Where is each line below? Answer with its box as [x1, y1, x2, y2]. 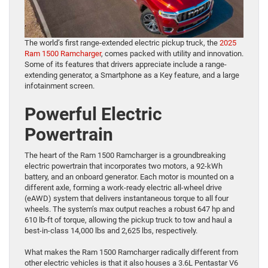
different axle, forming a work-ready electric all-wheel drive [25, 182, 222, 192]
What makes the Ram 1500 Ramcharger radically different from [25, 247, 238, 257]
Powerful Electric [25, 103, 162, 124]
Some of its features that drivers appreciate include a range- [25, 59, 227, 69]
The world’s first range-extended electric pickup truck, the [25, 38, 220, 47]
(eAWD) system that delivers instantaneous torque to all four [25, 193, 229, 203]
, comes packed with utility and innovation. [101, 48, 243, 58]
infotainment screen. [25, 81, 95, 90]
